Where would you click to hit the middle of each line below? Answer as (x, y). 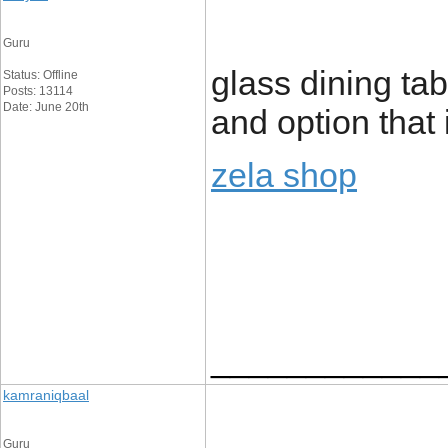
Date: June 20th (46, 107)
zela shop (284, 175)
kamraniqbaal (46, 395)
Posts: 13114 (38, 91)
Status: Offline (40, 75)
